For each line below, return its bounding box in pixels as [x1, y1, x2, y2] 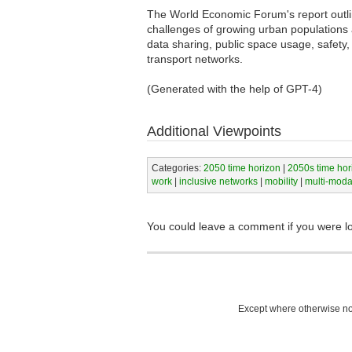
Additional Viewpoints [147, 123, 281, 140]
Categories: [151, 162, 203, 174]
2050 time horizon [203, 162, 280, 174]
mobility [264, 175, 298, 187]
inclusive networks [178, 175, 258, 187]
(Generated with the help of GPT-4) [147, 82, 322, 96]
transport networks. [147, 53, 243, 66]
